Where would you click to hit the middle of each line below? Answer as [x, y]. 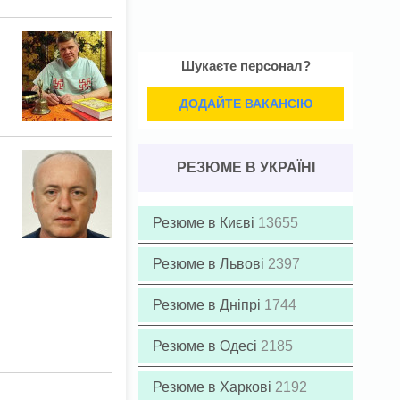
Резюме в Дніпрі [208, 305]
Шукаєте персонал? [246, 66]
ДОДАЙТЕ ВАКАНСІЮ [246, 104]
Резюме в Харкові [214, 387]
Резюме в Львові [210, 264]
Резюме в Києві [205, 223]
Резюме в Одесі [207, 346]
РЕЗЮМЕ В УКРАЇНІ [246, 167]
